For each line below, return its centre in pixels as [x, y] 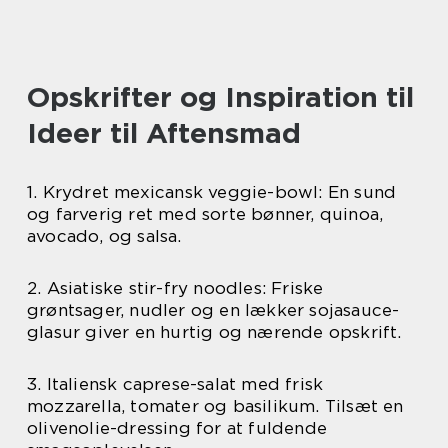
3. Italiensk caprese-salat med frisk [175, 384]
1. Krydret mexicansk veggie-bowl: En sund [212, 192]
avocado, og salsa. [104, 236]
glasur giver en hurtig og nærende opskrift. [214, 332]
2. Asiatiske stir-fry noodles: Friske [175, 288]
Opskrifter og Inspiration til [220, 97]
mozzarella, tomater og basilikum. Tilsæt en [215, 406]
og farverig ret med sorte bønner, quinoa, [205, 214]
